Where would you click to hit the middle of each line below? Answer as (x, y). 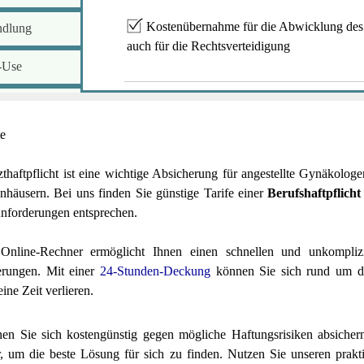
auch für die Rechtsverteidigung (208, 45)
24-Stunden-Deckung (155, 271)
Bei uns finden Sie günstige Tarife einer (161, 193)
